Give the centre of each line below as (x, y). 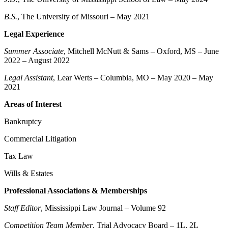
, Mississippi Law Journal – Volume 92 (103, 208)
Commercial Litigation (40, 138)
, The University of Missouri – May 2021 (83, 16)
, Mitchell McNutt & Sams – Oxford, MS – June (141, 51)
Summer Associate (34, 51)
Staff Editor (22, 208)
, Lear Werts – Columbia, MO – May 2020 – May (133, 77)
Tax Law (19, 156)
